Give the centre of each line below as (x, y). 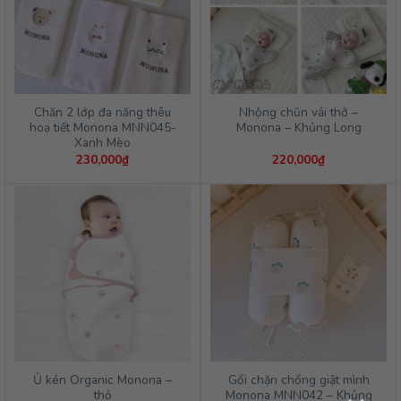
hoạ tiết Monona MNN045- (102, 128)
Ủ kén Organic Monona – (102, 380)
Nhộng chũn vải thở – (299, 113)
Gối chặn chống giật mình (299, 380)
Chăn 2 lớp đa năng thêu (102, 113)
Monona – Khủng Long (299, 128)
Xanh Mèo (102, 143)
